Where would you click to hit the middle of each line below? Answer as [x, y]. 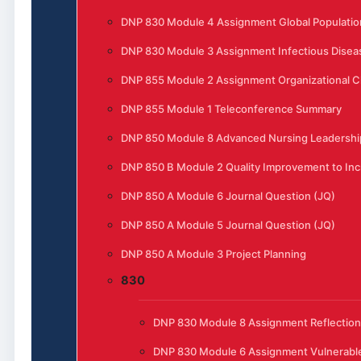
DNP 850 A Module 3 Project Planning [213, 253]
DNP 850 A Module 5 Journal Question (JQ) [228, 224]
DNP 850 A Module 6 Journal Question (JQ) [228, 195]
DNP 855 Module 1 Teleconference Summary [231, 108]
